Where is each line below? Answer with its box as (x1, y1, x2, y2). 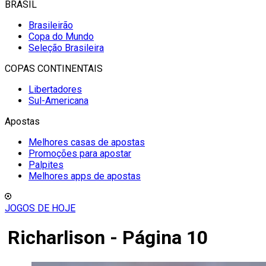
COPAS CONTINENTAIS (5, 63, 103, 74)
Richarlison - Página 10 (8, 226, 208, 249)
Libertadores (28, 84, 82, 95)
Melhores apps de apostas (28, 170, 141, 182)
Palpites (28, 159, 64, 170)
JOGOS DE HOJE (5, 202, 75, 214)
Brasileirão (28, 20, 73, 31)
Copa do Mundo (28, 31, 94, 42)
